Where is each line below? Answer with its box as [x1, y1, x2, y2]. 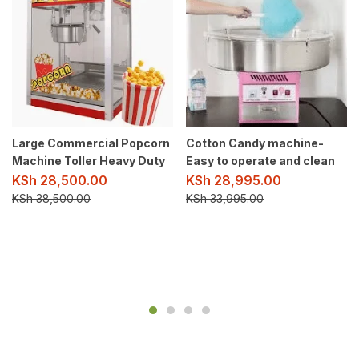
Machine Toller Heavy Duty [12, 154, 165, 168]
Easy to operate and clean [186, 154, 335, 168]
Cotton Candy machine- [186, 136, 324, 151]
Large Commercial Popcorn [12, 136, 170, 151]
